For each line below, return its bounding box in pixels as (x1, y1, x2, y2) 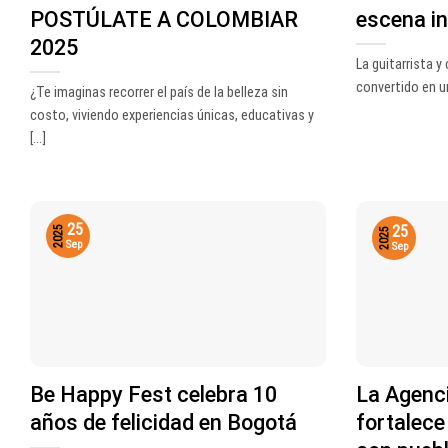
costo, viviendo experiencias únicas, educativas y (30, 106, 314, 124)
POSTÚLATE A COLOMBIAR (30, 7, 298, 33)
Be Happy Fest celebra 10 (30, 382, 277, 408)
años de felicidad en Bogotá (30, 410, 297, 436)
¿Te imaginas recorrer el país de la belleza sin (30, 83, 288, 101)
